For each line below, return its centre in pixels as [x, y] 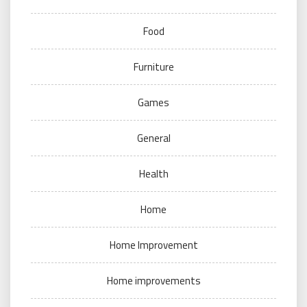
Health [153, 174]
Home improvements [153, 281]
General [153, 138]
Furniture [153, 67]
